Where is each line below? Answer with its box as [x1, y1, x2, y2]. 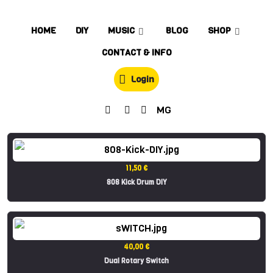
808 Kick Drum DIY [106, 177, 167, 187]
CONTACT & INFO [101, 46, 172, 58]
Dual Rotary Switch [104, 256, 169, 266]
